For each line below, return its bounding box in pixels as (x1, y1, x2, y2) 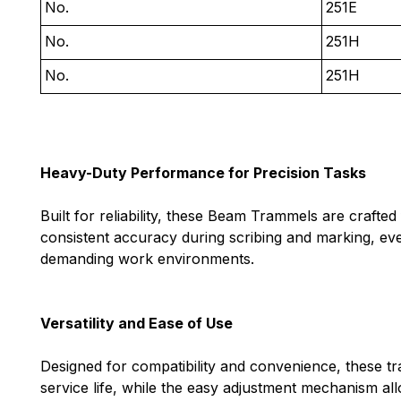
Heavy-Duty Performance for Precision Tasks (40, 164, 366, 183)
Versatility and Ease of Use (40, 314, 233, 333)
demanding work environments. (40, 250, 254, 269)
